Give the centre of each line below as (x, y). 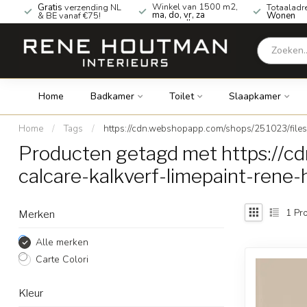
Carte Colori (62, 259)
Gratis (51, 8)
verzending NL (93, 8)
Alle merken (62, 242)
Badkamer (112, 96)
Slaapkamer (255, 96)
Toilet (181, 96)
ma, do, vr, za (179, 15)
